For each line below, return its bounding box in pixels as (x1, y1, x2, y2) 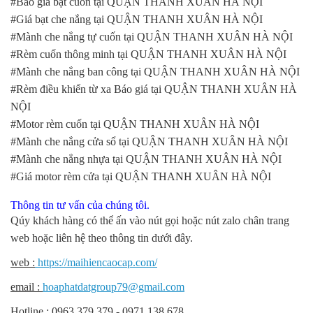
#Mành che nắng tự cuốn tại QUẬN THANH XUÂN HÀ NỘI (10, 30, 293, 43)
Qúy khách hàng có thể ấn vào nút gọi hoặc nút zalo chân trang (10, 214, 289, 226)
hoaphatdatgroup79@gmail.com (43, 280, 184, 293)
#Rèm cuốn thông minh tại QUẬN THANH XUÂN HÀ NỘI (10, 48, 286, 60)
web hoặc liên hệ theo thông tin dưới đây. (10, 231, 193, 244)
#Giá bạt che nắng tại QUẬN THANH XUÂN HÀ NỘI (10, 13, 263, 25)
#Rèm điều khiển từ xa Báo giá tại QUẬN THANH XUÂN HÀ (10, 82, 297, 95)
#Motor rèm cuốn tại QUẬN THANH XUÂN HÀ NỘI (10, 117, 259, 130)
